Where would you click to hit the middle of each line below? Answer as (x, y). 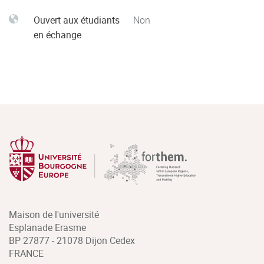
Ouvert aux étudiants (77, 20)
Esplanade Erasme (47, 227)
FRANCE (26, 253)
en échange (57, 35)
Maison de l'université (54, 214)
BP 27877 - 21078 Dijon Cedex (72, 240)
